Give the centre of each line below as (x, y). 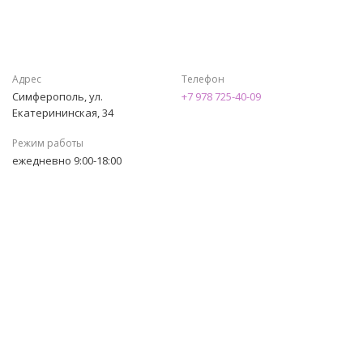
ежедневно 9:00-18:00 (67, 160)
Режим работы (48, 143)
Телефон (203, 79)
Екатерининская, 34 (63, 113)
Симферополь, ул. (58, 96)
